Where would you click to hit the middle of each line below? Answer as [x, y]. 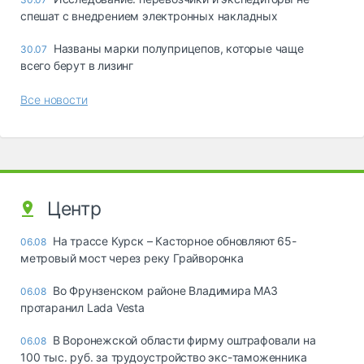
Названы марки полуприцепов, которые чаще [178, 48]
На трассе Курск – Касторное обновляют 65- [174, 240]
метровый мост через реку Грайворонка [132, 258]
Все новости [54, 99]
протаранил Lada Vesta [82, 307]
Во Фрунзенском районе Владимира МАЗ [165, 290]
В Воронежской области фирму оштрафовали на [184, 340]
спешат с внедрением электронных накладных [149, 15]
